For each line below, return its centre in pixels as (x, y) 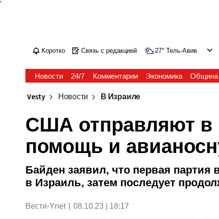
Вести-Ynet (46, 206)
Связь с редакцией (109, 51)
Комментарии (115, 76)
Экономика (164, 76)
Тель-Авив (182, 51)
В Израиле (121, 97)
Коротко (54, 51)
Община (204, 76)
